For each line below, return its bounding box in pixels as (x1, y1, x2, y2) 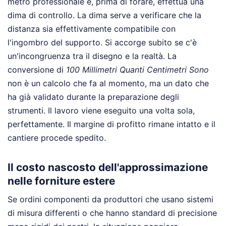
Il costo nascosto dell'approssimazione (8, 161, 208, 174)
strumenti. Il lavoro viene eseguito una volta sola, (8, 105, 195, 116)
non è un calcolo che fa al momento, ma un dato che (8, 78, 209, 88)
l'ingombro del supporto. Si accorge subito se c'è (8, 37, 197, 47)
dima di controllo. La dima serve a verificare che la (8, 10, 201, 20)
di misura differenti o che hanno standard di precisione (8, 208, 217, 218)
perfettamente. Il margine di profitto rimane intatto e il (8, 119, 215, 129)
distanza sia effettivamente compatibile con (8, 23, 176, 34)
